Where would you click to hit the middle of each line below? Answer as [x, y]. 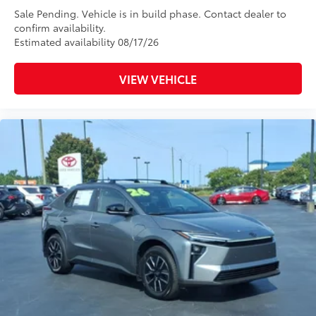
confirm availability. [60, 28]
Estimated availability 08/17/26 [86, 42]
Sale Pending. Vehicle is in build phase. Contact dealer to [150, 14]
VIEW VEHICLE [158, 79]
